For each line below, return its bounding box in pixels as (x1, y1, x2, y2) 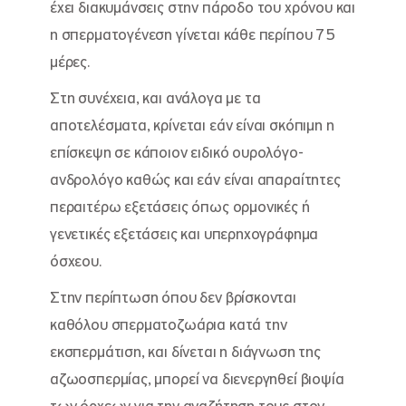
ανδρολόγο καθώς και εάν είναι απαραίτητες (50, 171, 341, 189)
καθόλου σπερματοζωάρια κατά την (50, 316, 287, 334)
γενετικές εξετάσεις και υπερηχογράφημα (50, 226, 319, 244)
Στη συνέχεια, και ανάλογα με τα (50, 90, 261, 108)
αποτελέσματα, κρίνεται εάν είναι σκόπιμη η (50, 117, 334, 135)
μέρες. (50, 53, 90, 72)
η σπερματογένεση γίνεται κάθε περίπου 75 (50, 26, 335, 44)
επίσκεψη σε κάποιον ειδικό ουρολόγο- (50, 144, 304, 162)
